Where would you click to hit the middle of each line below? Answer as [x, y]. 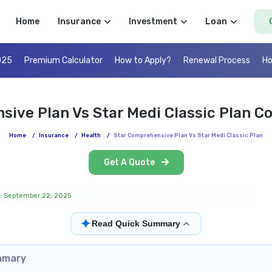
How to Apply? [143, 61]
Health [91, 136]
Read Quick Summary [136, 224]
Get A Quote [130, 163]
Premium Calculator [63, 61]
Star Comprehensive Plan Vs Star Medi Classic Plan [188, 136]
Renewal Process [217, 61]
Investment [153, 22]
